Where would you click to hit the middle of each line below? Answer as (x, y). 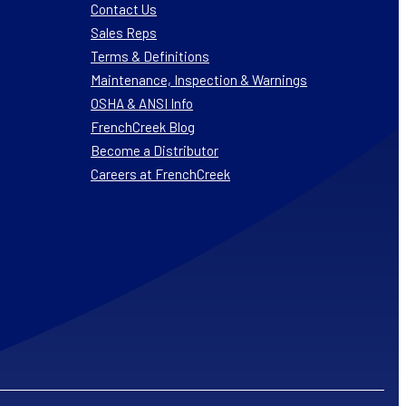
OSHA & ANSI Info (142, 103)
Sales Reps (124, 32)
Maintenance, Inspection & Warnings (199, 79)
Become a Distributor (155, 150)
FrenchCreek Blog (143, 126)
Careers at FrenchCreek (160, 174)
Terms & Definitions (150, 56)
